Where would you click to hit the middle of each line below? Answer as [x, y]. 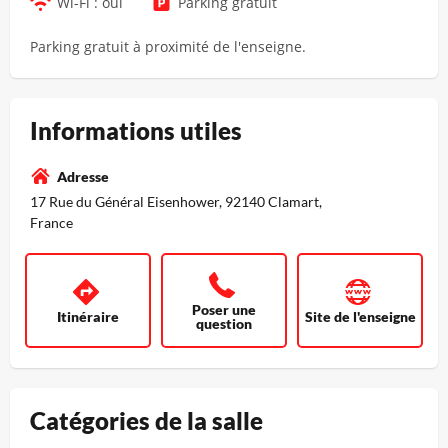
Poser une [224, 309]
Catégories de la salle [146, 420]
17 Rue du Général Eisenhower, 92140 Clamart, [176, 201]
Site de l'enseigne [360, 316]
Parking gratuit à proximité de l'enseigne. [168, 46]
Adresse [83, 176]
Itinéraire [88, 316]
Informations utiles [136, 130]
